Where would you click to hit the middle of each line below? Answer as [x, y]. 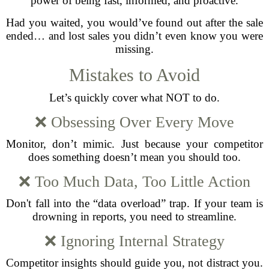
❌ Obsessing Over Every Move [134, 122]
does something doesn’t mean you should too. [134, 157]
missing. [134, 49]
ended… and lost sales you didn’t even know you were [134, 36]
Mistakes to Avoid [134, 75]
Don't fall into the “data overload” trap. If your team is [134, 203]
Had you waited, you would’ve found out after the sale [134, 23]
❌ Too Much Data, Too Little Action [134, 182]
